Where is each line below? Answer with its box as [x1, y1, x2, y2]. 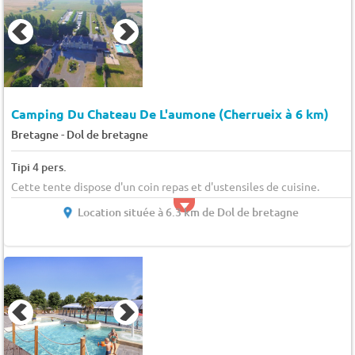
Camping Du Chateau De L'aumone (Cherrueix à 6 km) [10, 105, 329, 122]
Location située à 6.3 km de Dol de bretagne [78, 204, 300, 219]
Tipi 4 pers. [10, 158, 67, 174]
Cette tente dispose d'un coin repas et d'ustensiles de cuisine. [10, 178, 319, 193]
